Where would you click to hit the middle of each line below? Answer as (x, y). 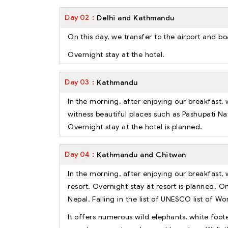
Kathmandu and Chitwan (141, 154)
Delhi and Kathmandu (136, 18)
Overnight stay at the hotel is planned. (135, 126)
